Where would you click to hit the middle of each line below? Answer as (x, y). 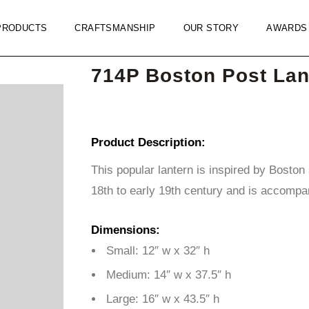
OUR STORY (211, 28)
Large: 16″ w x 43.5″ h (165, 299)
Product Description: (148, 142)
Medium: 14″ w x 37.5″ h (170, 275)
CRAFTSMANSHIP (115, 28)
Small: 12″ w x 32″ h (158, 251)
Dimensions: (126, 230)
